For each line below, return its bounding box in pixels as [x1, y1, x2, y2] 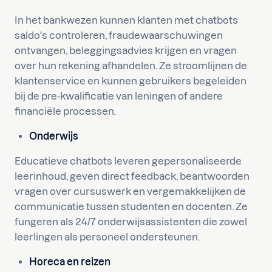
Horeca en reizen [29, 256, 110, 267]
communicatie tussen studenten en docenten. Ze [15, 201, 248, 212]
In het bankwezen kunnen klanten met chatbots [15, 15, 238, 25]
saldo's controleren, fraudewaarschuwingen [15, 30, 223, 41]
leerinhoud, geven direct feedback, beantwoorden [15, 171, 250, 182]
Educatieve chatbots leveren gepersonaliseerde [15, 155, 242, 166]
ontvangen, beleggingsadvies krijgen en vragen [15, 45, 237, 56]
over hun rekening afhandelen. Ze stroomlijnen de [15, 60, 247, 71]
